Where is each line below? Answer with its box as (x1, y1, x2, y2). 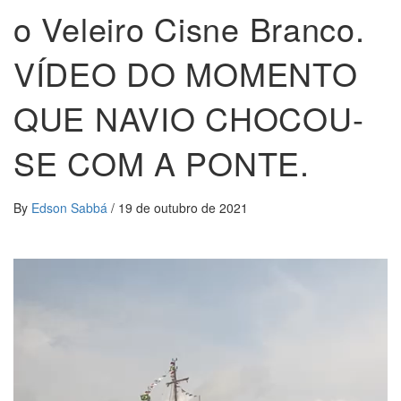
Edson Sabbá (31, 198, 111, 217)
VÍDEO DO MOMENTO (13, 49, 358, 96)
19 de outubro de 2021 (118, 198, 248, 217)
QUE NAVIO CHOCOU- (13, 94, 364, 141)
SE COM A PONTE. (13, 139, 310, 185)
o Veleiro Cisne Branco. (13, 4, 365, 51)
